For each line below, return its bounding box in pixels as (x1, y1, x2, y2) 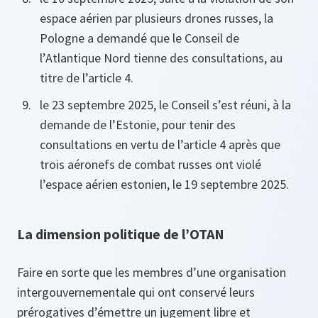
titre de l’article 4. (40, 70, 133, 87)
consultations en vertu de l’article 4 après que (40, 136, 280, 153)
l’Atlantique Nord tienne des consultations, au (40, 50, 283, 67)
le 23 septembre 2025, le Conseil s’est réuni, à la (40, 97, 291, 114)
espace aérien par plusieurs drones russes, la (40, 10, 273, 27)
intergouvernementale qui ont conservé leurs (17, 284, 255, 301)
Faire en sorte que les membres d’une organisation (17, 264, 286, 281)
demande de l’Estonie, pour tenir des (40, 116, 236, 133)
